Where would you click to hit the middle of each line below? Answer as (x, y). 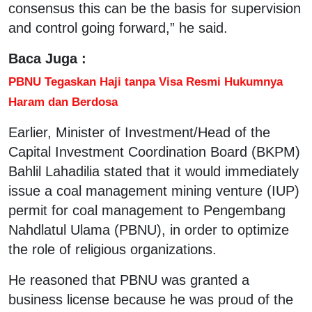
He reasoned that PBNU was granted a (129, 280)
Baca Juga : (47, 58)
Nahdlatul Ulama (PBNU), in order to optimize (149, 229)
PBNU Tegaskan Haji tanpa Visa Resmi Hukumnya (146, 81)
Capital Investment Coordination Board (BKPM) (154, 151)
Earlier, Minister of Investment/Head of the (139, 132)
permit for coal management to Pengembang (147, 210)
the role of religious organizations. (112, 249)
